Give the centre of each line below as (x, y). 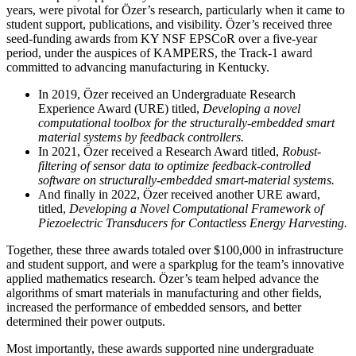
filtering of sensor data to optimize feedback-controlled (174, 165)
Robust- (302, 151)
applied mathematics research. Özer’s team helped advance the (163, 278)
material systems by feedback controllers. (141, 137)
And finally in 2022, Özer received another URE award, (179, 194)
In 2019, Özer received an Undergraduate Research (167, 94)
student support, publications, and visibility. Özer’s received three (169, 24)
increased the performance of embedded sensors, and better (154, 307)
